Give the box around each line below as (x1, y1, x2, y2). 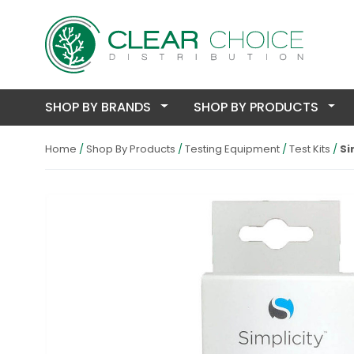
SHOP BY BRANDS (45, 98, 154, 117)
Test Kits (289, 141, 330, 156)
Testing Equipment (185, 141, 280, 156)
